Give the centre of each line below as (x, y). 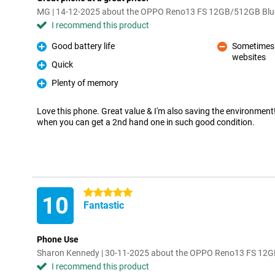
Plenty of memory (85, 83)
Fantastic (104, 205)
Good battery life (83, 46)
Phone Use (58, 239)
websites (249, 57)
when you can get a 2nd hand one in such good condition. (146, 122)
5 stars (97, 193)
